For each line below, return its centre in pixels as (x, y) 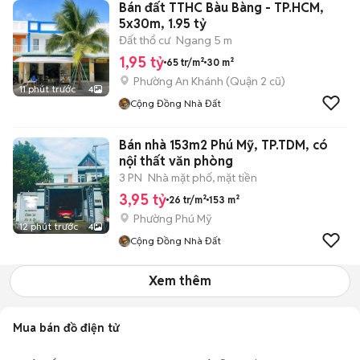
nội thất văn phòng (176, 161)
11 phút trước (47, 89)
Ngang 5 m (204, 40)
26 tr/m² (188, 199)
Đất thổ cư (145, 40)
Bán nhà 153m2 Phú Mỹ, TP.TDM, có (223, 145)
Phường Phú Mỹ (173, 219)
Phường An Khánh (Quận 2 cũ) (209, 81)
